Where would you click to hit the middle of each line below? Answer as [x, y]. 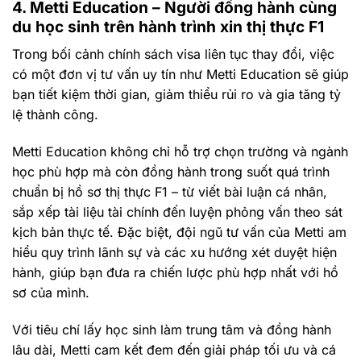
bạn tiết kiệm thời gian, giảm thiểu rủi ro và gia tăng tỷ [176, 94]
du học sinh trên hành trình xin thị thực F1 [168, 27]
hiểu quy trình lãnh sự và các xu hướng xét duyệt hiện [174, 252]
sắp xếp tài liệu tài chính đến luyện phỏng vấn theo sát [177, 212]
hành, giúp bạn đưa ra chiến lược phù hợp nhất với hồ [175, 272]
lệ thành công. [55, 114]
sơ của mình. [51, 292]
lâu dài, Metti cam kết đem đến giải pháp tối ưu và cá [174, 349]
